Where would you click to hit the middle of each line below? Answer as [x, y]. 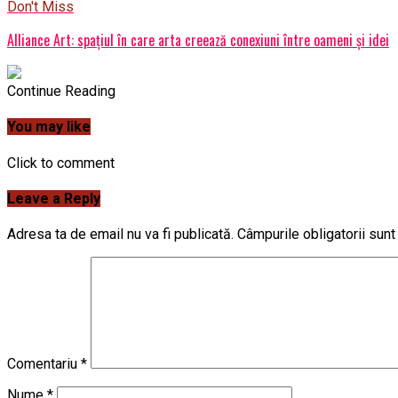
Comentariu [44, 364]
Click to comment [61, 163]
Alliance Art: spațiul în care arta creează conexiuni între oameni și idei [198, 40]
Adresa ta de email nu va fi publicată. [120, 235]
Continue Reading [61, 92]
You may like [49, 127]
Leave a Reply [54, 199]
